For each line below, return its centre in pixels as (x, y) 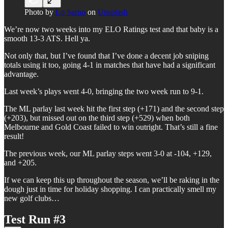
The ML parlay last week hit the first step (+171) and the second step (114, 108)
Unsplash (113, 12)
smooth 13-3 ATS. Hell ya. (47, 38)
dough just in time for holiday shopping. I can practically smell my (110, 189)
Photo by (40, 12)
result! (14, 136)
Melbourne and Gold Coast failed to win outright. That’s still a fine (111, 127)
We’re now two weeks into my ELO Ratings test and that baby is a (111, 29)
